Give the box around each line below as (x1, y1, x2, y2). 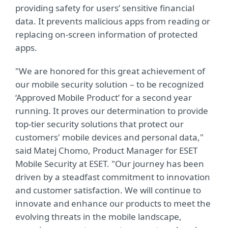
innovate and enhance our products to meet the (15, 197, 211, 209)
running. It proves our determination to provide (15, 105, 208, 117)
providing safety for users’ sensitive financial (15, 2, 194, 14)
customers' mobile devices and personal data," (15, 131, 204, 143)
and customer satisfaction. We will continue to (15, 184, 201, 196)
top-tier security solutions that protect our (15, 118, 184, 130)
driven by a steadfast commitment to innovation (15, 171, 210, 183)
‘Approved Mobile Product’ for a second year (15, 92, 192, 103)
